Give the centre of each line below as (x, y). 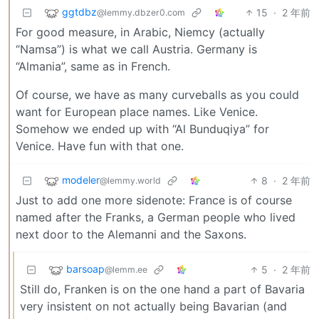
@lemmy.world (130, 181)
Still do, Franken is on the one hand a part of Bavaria (162, 289)
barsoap (85, 269)
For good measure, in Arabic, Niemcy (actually (140, 32)
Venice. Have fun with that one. (100, 146)
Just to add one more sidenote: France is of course (154, 200)
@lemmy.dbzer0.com (141, 13)
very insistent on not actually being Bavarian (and (153, 307)
